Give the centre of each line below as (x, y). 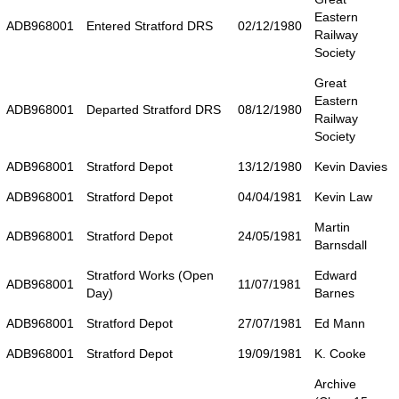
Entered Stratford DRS (150, 25)
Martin (332, 227)
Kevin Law (343, 196)
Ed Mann (340, 323)
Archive (335, 383)
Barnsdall (341, 244)
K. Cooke (340, 353)
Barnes (334, 293)
